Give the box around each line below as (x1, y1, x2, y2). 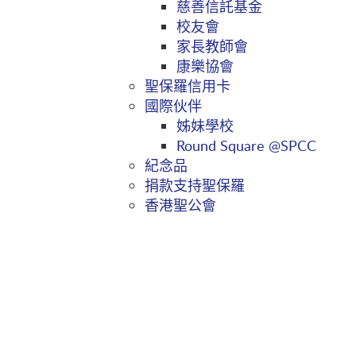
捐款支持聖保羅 (145, 176, 245, 195)
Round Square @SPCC (176, 136, 316, 155)
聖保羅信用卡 (145, 76, 230, 95)
